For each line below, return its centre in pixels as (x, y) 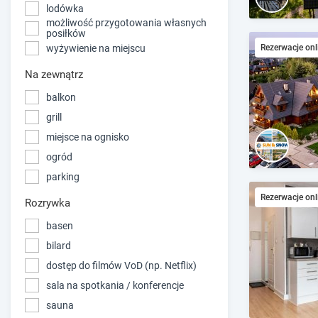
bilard (59, 245)
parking (63, 176)
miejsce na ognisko (88, 137)
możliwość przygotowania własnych (126, 23)
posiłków (66, 34)
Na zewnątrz (54, 75)
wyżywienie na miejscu (96, 48)
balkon (61, 97)
